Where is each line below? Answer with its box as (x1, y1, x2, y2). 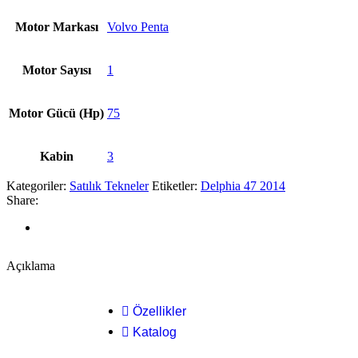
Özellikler (133, 304, 186, 319)
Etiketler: (152, 179, 197, 193)
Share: (6, 193, 38, 208)
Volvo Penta (107, 20, 169, 34)
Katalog (133, 325, 177, 340)
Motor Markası (14, 20, 98, 34)
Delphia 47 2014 (201, 179, 285, 193)
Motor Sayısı (22, 63, 91, 78)
